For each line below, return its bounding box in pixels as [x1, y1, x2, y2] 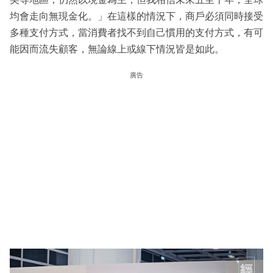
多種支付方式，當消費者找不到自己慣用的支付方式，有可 [10, 27, 263, 38]
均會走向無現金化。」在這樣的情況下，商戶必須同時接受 [10, 10, 263, 21]
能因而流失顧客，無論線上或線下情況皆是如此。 [10, 43, 224, 54]
